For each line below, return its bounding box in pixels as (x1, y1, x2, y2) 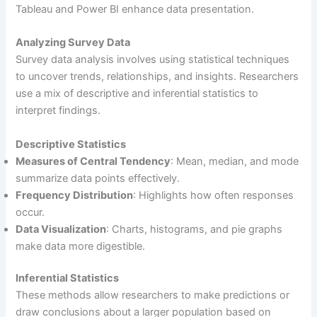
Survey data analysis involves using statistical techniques (16, 53, 290, 67)
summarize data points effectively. (16, 171, 180, 185)
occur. (16, 205, 45, 219)
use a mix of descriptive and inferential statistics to (16, 87, 259, 100)
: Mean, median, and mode (171, 154, 299, 168)
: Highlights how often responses (133, 188, 294, 202)
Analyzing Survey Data (16, 36, 131, 50)
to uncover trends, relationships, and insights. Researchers (16, 70, 299, 83)
